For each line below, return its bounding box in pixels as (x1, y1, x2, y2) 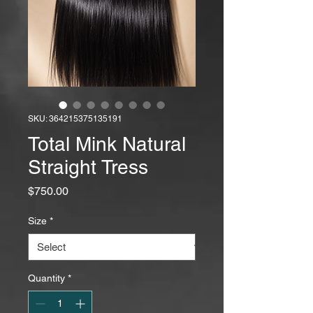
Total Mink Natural (28, 133, 186, 155)
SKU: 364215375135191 (28, 114, 122, 124)
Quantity (28, 272, 65, 284)
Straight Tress (28, 156, 148, 178)
